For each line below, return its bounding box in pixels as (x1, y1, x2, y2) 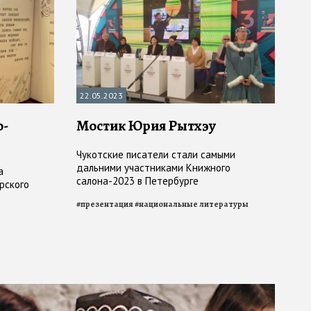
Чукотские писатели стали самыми (76, 148, 235, 162)
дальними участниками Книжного (76, 161, 230, 175)
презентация (81, 199, 133, 210)
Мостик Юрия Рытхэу (76, 116, 216, 136)
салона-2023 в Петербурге (76, 174, 199, 188)
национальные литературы (139, 199, 249, 210)
